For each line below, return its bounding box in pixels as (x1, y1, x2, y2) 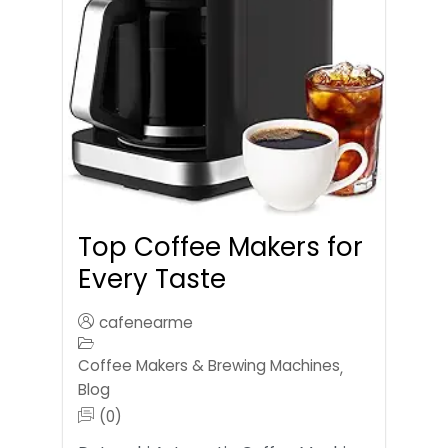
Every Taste (78, 261, 226, 298)
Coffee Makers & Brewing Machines (78, 355, 340, 377)
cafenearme (99, 312, 193, 334)
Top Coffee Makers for (78, 229, 363, 266)
